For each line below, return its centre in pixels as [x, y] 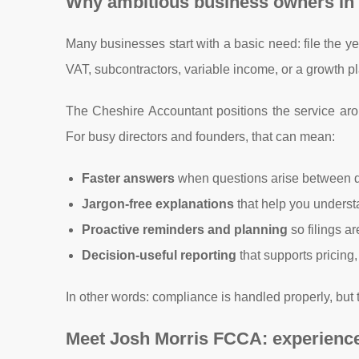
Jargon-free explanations [158, 204]
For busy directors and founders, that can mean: [200, 137]
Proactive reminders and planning [185, 230]
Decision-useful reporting [159, 255]
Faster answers [128, 178]
